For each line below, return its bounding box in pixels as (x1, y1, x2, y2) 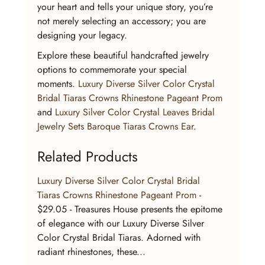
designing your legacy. (37, 28, 127, 42)
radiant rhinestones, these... (37, 244, 146, 258)
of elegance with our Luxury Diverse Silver (37, 216, 207, 230)
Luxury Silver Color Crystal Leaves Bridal (54, 105, 218, 119)
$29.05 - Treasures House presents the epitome (37, 202, 225, 216)
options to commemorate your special (37, 62, 190, 76)
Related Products (37, 146, 138, 167)
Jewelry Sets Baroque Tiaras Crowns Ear (37, 119, 193, 133)
